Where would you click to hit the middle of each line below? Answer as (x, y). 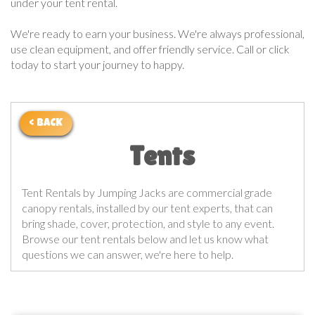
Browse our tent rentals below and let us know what (145, 239)
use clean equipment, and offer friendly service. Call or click (150, 49)
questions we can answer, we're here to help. (129, 254)
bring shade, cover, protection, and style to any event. (148, 223)
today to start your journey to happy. (98, 64)
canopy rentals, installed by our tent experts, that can (147, 208)
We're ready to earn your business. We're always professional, (157, 33)
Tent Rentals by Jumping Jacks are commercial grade (147, 192)
